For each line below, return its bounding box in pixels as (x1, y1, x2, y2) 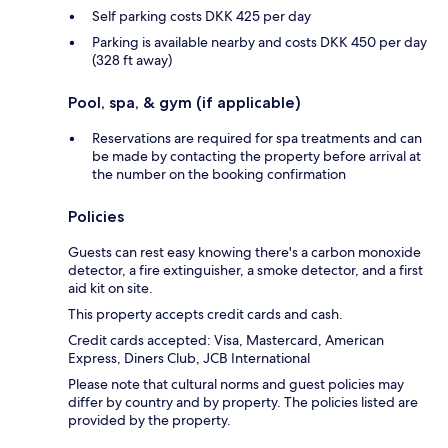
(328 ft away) (92, 50, 172, 69)
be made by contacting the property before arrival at (92, 146, 421, 165)
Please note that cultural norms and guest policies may (68, 374, 404, 393)
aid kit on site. (68, 278, 153, 297)
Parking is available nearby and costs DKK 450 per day (92, 32, 427, 51)
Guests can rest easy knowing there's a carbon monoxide (68, 242, 421, 261)
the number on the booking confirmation (92, 164, 346, 183)
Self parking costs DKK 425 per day (92, 6, 311, 25)
